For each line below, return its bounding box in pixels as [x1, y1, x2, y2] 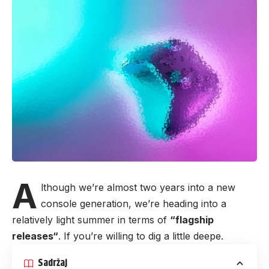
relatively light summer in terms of [12, 213, 170, 226]
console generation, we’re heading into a [40, 197, 226, 210]
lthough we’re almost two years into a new [40, 181, 235, 193]
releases [12, 229, 53, 242]
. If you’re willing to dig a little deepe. [58, 229, 223, 242]
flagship [175, 213, 214, 226]
